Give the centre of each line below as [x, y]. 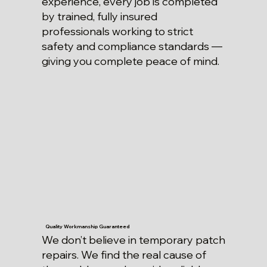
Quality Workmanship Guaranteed [88, 226]
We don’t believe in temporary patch [133, 240]
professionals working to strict [117, 32]
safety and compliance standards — [132, 46]
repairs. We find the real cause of [124, 255]
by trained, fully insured [99, 17]
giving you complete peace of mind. [130, 61]
